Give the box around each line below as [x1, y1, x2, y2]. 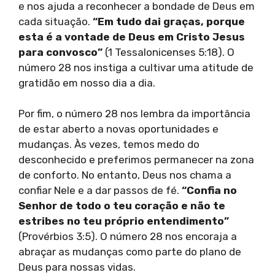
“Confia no [182, 184, 237, 197]
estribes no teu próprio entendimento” [18, 215, 229, 228]
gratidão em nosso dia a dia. [18, 76, 155, 89]
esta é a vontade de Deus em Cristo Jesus [18, 30, 245, 43]
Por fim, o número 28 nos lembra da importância [18, 107, 250, 120]
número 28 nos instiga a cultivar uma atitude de [18, 61, 254, 74]
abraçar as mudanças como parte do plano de [18, 246, 241, 258]
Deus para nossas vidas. [18, 261, 136, 274]
